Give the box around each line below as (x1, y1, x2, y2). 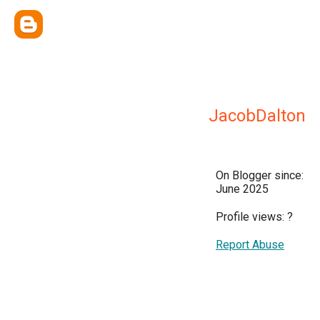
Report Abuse (216, 238, 284, 251)
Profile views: (216, 210, 287, 224)
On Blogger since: (216, 169, 304, 182)
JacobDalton (209, 106, 306, 126)
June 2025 (216, 182, 269, 196)
